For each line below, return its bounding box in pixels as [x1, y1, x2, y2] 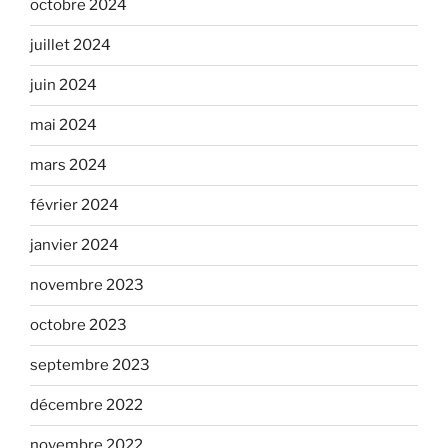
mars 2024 [30, 156, 107, 175]
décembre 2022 [30, 396, 143, 415]
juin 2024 [30, 76, 97, 95]
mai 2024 [30, 116, 97, 135]
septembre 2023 [30, 356, 150, 375]
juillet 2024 [30, 36, 111, 55]
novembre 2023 [30, 276, 144, 295]
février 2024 [30, 196, 119, 215]
